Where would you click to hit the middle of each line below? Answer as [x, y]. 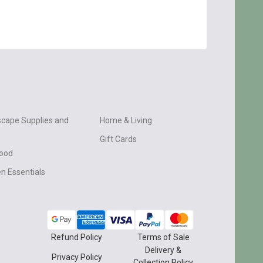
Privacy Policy [77, 257]
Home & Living [126, 120]
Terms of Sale [163, 237]
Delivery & [163, 250]
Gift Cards [119, 139]
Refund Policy [77, 237]
